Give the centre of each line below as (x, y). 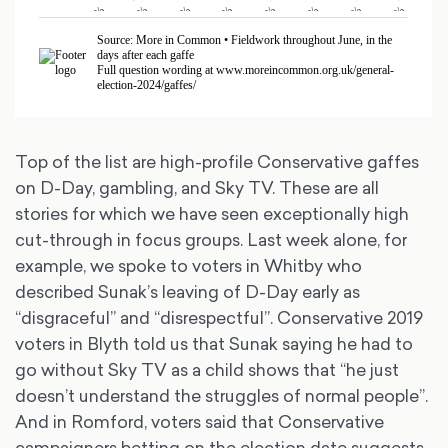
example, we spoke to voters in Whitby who (189, 266)
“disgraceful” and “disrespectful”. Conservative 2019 (219, 318)
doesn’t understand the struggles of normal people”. (222, 396)
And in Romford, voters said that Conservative (200, 422)
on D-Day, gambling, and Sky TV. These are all (197, 188)
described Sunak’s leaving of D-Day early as (188, 292)
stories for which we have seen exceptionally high (212, 214)
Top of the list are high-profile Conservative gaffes (217, 162)
